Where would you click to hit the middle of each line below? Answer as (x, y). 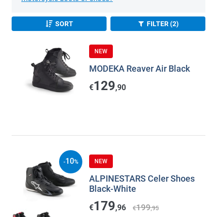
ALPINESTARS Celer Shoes (142, 179)
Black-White (113, 189)
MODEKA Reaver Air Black (139, 69)
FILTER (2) (163, 24)
